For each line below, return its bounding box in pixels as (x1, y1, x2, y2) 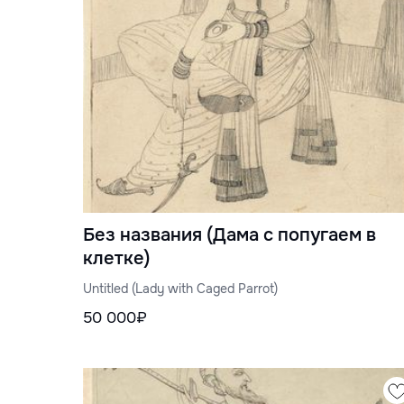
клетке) (83, 247, 150, 271)
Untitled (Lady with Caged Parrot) (83, 280, 278, 298)
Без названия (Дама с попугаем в (83, 224, 376, 247)
